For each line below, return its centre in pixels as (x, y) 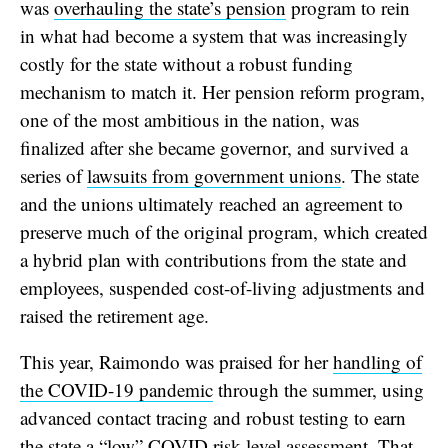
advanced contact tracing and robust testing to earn (213, 417)
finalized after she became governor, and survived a (214, 147)
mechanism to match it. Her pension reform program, (222, 91)
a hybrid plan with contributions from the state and (213, 259)
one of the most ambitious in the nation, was (189, 119)
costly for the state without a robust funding (186, 63)
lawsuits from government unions (214, 175)
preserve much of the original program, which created (224, 231)
